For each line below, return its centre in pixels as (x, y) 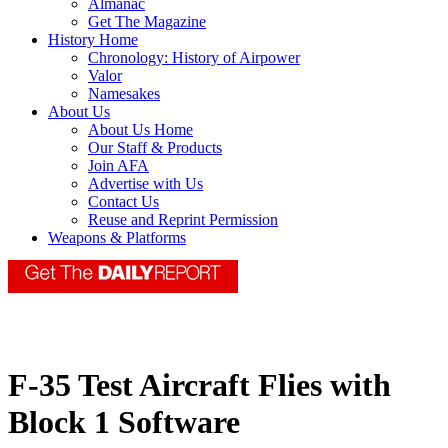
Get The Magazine (147, 22)
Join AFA (118, 166)
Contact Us (123, 202)
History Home (93, 40)
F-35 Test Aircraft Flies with (199, 385)
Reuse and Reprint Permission (183, 220)
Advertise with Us (145, 184)
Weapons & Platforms (117, 238)
